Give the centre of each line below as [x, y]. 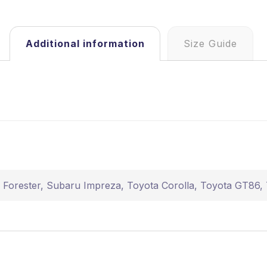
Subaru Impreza [83, 186]
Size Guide [211, 44]
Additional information [85, 44]
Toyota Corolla [160, 186]
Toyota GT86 [230, 186]
